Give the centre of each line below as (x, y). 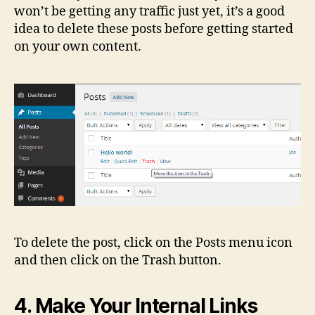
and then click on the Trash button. (118, 260)
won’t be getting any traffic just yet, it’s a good (149, 11)
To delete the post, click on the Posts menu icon (153, 243)
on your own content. (78, 46)
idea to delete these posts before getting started (154, 29)
